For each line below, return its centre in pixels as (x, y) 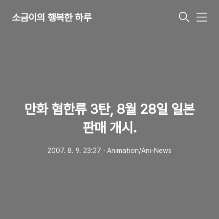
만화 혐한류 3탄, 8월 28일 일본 (109, 109)
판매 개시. (109, 128)
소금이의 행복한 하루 (52, 17)
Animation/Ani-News (139, 151)
